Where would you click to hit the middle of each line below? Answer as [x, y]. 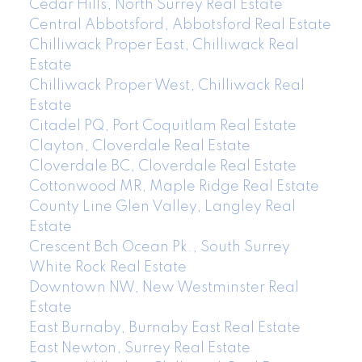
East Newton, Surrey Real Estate [139, 348]
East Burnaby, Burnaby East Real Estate [164, 328]
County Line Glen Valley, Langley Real [162, 206]
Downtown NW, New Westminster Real [164, 287]
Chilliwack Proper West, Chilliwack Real [166, 85]
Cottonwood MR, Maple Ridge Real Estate [174, 186]
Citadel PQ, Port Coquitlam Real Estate [162, 126]
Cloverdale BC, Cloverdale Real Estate [162, 166]
